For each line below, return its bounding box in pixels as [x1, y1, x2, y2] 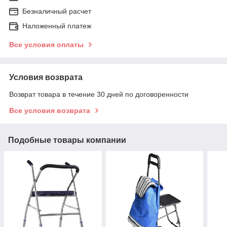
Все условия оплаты [9, 40, 84, 49]
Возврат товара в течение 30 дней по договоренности [9, 90, 188, 98]
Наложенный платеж [22, 21, 91, 30]
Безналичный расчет [22, 7, 91, 15]
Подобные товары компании [8, 135, 126, 144]
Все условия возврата [9, 106, 90, 115]
